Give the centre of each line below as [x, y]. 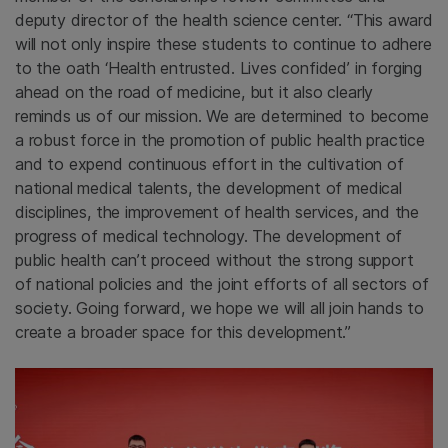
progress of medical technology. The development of [209, 235]
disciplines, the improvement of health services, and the [217, 211]
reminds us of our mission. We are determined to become [222, 115]
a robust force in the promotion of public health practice [220, 139]
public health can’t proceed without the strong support [214, 259]
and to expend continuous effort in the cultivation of [209, 163]
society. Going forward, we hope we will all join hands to [219, 307]
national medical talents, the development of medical [208, 187]
